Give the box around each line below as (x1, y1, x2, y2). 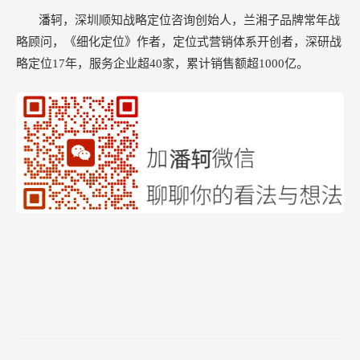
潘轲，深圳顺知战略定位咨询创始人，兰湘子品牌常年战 (39, 13, 340, 27)
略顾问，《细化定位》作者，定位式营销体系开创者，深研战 (16, 35, 342, 48)
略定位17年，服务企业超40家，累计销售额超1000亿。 (16, 56, 309, 70)
